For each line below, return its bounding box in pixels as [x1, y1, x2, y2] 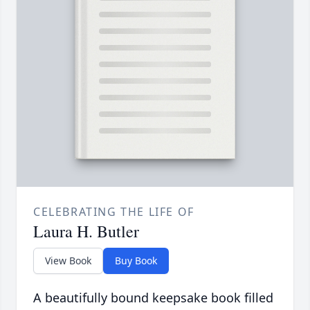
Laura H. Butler [33, 220, 139, 243]
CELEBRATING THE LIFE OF [33, 204, 194, 220]
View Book [45, 254, 91, 268]
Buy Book [115, 254, 157, 268]
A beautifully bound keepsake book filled [33, 289, 273, 307]
